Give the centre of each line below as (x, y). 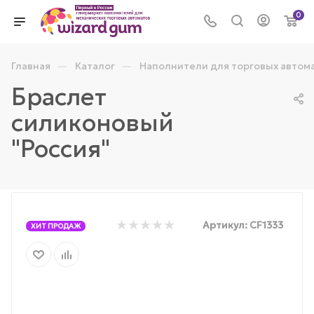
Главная (31, 66)
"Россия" (61, 149)
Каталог (95, 66)
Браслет (59, 97)
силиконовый (93, 123)
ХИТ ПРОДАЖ (56, 226)
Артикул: (225, 225)
